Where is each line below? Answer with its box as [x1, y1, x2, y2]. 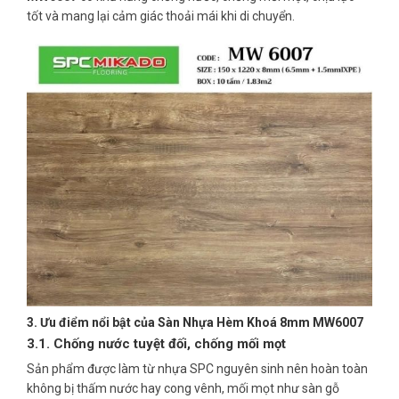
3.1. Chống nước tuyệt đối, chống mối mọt [27, 336, 286, 353]
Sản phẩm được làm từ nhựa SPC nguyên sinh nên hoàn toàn [27, 361, 368, 376]
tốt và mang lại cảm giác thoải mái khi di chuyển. [27, 9, 295, 24]
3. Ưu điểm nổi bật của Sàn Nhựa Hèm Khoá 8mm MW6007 [27, 315, 363, 330]
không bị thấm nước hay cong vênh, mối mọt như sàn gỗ [27, 380, 339, 395]
